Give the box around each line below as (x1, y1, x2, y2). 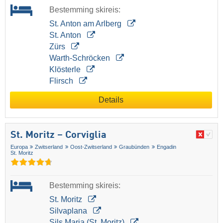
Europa (10, 144, 28, 150)
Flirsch (49, 77, 75, 86)
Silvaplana (49, 207, 89, 216)
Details (99, 96, 123, 105)
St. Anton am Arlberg (49, 19, 123, 28)
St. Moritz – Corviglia (10, 130, 107, 141)
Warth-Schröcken (49, 54, 112, 63)
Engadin (156, 144, 176, 150)
